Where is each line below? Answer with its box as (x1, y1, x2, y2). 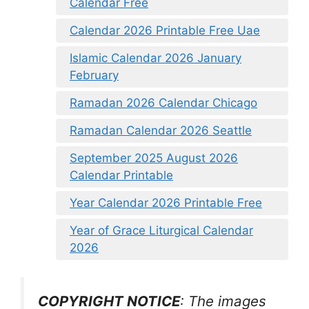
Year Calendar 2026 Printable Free (70, 195, 262, 210)
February (70, 68, 119, 82)
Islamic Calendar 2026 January (70, 50, 241, 65)
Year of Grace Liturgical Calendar (70, 223, 253, 237)
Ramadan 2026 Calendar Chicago (70, 95, 257, 110)
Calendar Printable (70, 168, 173, 182)
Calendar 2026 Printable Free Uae (70, 23, 260, 37)
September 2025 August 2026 (70, 150, 238, 165)
